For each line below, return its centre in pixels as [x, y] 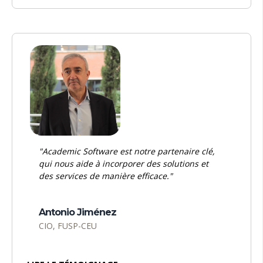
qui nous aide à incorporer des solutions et [124, 164]
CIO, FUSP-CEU [68, 226]
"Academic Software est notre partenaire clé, [127, 151]
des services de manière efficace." [106, 176]
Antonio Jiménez [77, 213]
